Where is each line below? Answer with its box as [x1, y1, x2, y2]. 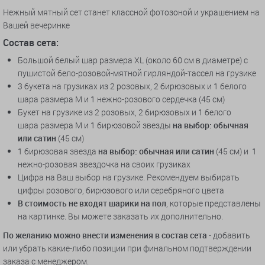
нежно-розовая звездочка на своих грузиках [18, 159, 190, 170]
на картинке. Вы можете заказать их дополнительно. [18, 211, 223, 222]
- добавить [207, 230, 250, 241]
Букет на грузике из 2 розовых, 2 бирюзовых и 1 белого [18, 106, 231, 118]
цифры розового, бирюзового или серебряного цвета [18, 185, 224, 196]
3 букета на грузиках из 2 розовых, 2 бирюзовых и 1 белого [18, 80, 247, 92]
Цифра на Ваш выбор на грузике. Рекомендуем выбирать [18, 172, 240, 183]
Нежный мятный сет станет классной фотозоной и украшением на [3, 7, 260, 18]
